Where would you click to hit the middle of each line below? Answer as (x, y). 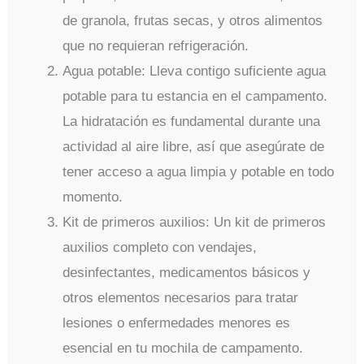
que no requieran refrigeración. (156, 46)
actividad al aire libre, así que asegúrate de (194, 147)
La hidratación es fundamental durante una (192, 122)
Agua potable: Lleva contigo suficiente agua (195, 71)
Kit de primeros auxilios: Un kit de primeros (195, 223)
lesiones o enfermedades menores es (177, 323)
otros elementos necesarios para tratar (181, 298)
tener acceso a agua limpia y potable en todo (199, 172)
